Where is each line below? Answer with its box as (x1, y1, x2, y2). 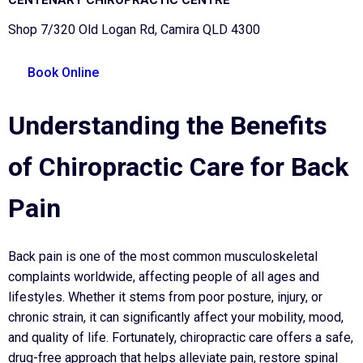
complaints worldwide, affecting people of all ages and (8, 269, 319, 285)
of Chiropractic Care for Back (8, 151, 348, 182)
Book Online (28, 64, 99, 80)
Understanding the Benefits (8, 109, 327, 141)
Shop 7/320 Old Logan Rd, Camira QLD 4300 (8, 21, 260, 37)
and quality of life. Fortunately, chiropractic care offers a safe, (8, 330, 353, 346)
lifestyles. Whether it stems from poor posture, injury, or (8, 289, 322, 305)
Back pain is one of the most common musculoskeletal (8, 249, 318, 265)
